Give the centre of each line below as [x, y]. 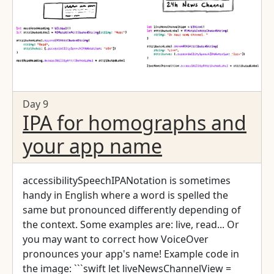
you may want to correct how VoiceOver [116, 239]
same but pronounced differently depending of [132, 209]
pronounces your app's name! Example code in [93, 254]
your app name [92, 146]
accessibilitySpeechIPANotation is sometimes [127, 180]
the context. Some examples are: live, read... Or [131, 224]
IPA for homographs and [135, 122]
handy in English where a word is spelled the [125, 195]
